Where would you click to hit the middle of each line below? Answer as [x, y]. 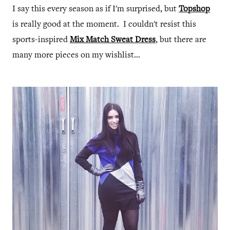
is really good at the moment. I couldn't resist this [104, 25]
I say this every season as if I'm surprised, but [95, 9]
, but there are [181, 40]
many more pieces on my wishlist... [76, 55]
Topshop [194, 9]
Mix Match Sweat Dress [113, 40]
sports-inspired [41, 40]
